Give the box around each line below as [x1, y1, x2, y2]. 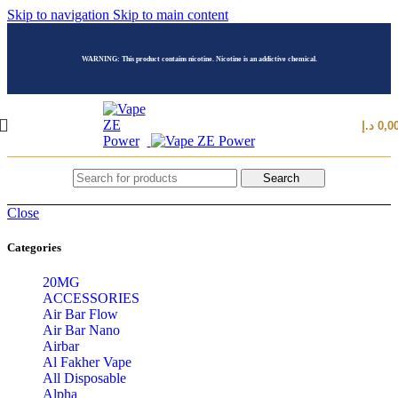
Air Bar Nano [43, 322, 120, 338]
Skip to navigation [7, 7, 113, 22]
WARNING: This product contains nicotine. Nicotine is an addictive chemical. [81, 54, 317, 63]
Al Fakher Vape [43, 354, 131, 370]
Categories [7, 241, 61, 255]
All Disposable [43, 370, 126, 386]
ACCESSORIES [43, 291, 139, 306]
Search [262, 171, 299, 186]
